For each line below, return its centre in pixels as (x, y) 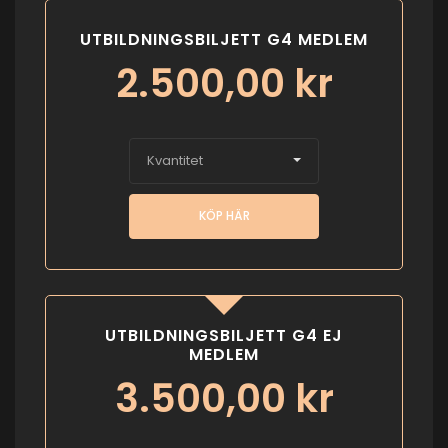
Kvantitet (175, 160)
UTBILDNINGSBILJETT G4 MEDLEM (224, 39)
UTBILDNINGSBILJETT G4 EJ (224, 335)
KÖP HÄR (224, 216)
